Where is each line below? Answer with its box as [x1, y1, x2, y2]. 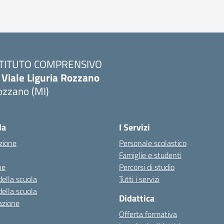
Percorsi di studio [119, 161, 174, 173]
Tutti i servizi [119, 173, 159, 185]
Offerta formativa [119, 208, 177, 220]
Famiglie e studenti [119, 149, 181, 161]
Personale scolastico [119, 137, 186, 149]
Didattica [119, 191, 154, 205]
